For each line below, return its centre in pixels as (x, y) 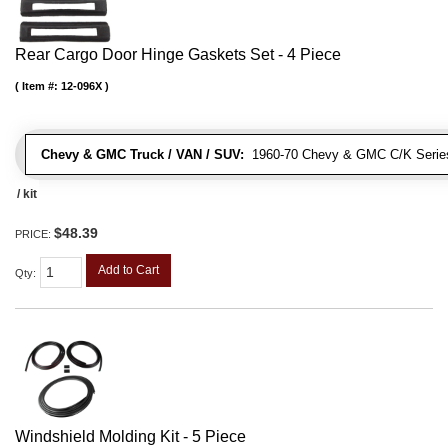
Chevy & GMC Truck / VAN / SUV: (142, 155)
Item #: (41, 86)
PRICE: (34, 234)
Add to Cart (128, 270)
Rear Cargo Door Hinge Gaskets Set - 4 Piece (178, 55)
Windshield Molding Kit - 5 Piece (130, 436)
